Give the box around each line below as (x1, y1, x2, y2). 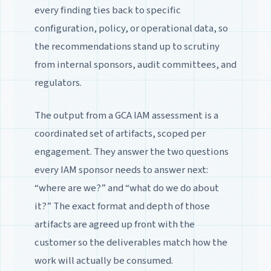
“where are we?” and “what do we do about (34, 180, 219, 195)
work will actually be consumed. (34, 253, 173, 268)
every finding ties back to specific (34, 2, 181, 18)
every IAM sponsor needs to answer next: (34, 162, 208, 177)
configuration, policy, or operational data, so (34, 21, 228, 36)
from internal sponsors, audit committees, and (34, 57, 237, 72)
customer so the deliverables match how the (34, 235, 227, 250)
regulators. (34, 75, 82, 90)
